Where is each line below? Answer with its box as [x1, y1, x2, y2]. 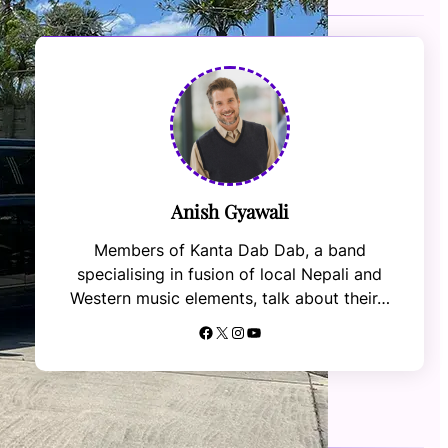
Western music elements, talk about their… [69, 288, 390, 309]
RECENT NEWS [35, 400, 125, 418]
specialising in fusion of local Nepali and [77, 264, 383, 285]
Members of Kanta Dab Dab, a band [93, 240, 366, 261]
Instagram [228, 321, 243, 342]
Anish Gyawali [170, 199, 289, 225]
